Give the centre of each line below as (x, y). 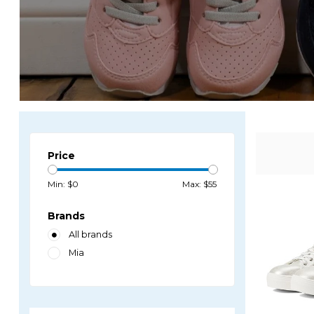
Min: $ (60, 184)
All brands (90, 234)
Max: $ (195, 184)
